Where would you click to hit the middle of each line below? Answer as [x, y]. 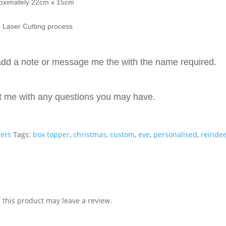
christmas [90, 134]
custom [123, 134]
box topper [51, 134]
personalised [176, 134]
